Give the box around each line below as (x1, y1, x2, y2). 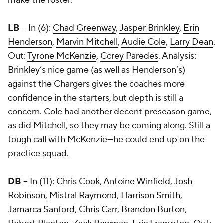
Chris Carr (79, 204, 117, 215)
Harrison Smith (121, 190, 180, 201)
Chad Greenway (53, 22, 116, 34)
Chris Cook (56, 176, 100, 187)
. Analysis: (158, 50, 196, 62)
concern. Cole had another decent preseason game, (8, 106, 212, 117)
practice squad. (8, 148, 69, 159)
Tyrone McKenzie (27, 50, 96, 62)
